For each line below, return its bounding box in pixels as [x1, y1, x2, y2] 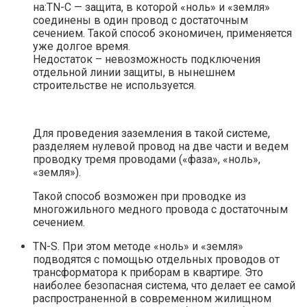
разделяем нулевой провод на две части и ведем [33, 139, 288, 153]
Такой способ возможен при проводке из [33, 189, 246, 203]
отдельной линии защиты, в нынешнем [33, 65, 235, 79]
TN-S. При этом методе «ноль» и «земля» [33, 239, 243, 253]
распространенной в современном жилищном [33, 291, 271, 305]
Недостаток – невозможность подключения [33, 52, 260, 66]
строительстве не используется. [33, 78, 196, 92]
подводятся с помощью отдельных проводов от [33, 252, 280, 266]
